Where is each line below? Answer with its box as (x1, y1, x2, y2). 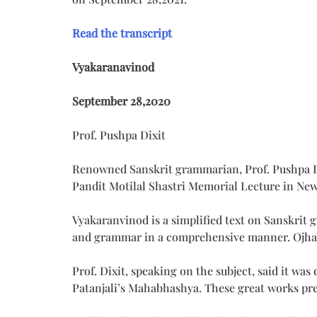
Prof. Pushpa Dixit (72, 127, 166, 142)
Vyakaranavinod (72, 59, 154, 74)
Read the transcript (72, 25, 172, 40)
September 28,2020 (72, 93, 171, 108)
